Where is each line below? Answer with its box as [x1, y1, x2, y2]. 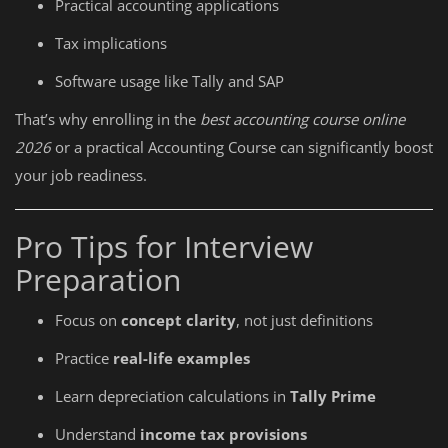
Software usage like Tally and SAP [55, 71, 284, 91]
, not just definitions [236, 310, 373, 330]
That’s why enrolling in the [15, 109, 200, 129]
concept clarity [121, 310, 236, 330]
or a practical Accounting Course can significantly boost [51, 137, 433, 157]
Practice [55, 348, 113, 368]
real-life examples [113, 348, 250, 368]
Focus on [55, 310, 121, 330]
